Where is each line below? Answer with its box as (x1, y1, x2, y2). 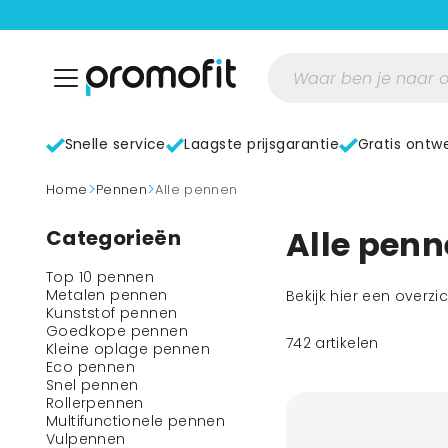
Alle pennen (163, 179, 238, 199)
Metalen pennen (46, 285, 168, 305)
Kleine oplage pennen (46, 339, 210, 359)
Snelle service (64, 134, 166, 154)
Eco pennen (46, 357, 135, 377)
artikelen (315, 333, 379, 353)
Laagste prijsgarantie (184, 134, 340, 154)
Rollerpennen (46, 393, 144, 413)
